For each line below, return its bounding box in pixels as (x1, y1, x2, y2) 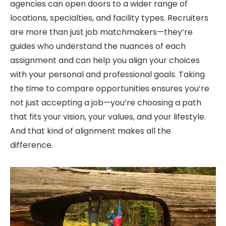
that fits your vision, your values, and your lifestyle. (10, 111, 206, 123)
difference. (10, 139, 53, 151)
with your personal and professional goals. (10, 69, 177, 81)
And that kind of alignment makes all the (10, 125, 171, 137)
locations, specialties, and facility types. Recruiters (10, 12, 208, 24)
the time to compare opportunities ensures (10, 83, 185, 95)
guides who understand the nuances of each (10, 40, 186, 52)
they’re (164, 26, 193, 38)
